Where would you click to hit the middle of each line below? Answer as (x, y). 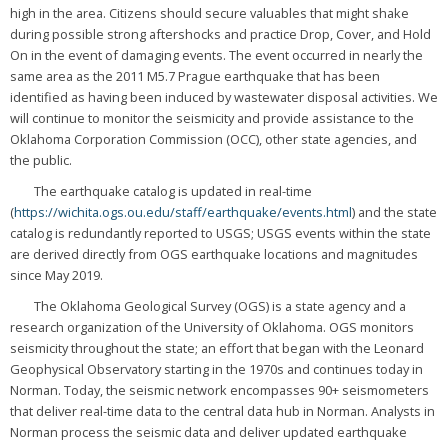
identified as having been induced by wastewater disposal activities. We (223, 97)
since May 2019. (56, 275)
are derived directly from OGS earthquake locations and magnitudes (213, 254)
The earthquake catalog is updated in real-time (160, 191)
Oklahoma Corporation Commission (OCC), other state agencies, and (213, 139)
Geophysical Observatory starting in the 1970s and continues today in (216, 369)
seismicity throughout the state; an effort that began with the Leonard (216, 348)
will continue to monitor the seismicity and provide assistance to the (211, 118)
